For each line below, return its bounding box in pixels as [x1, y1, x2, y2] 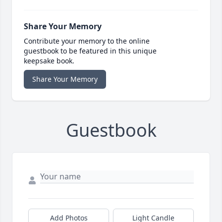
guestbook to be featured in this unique [24, 46, 157, 56]
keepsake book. [24, 56, 74, 66]
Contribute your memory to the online [24, 36, 150, 46]
